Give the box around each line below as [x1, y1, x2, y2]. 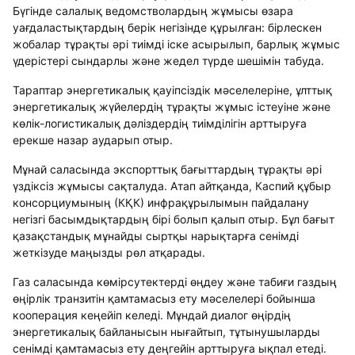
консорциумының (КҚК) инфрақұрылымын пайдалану [13, 196, 309, 209]
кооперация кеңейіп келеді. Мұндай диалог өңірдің [13, 308, 291, 322]
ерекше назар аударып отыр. [13, 133, 173, 147]
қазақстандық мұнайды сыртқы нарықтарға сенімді [13, 229, 299, 242]
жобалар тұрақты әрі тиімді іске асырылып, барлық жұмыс [13, 37, 340, 51]
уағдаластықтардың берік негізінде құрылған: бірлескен [13, 21, 322, 34]
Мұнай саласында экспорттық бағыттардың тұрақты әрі [13, 162, 322, 176]
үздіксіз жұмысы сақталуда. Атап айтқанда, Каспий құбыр [13, 179, 331, 193]
